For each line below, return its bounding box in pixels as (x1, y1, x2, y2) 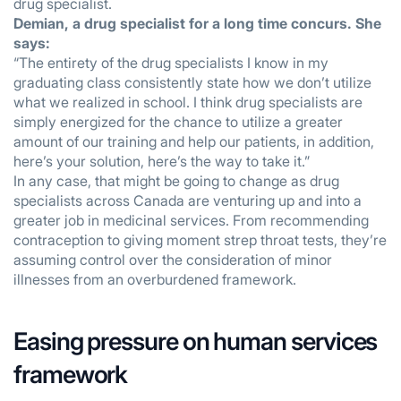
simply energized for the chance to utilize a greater (13, 113, 343, 131)
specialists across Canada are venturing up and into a (13, 192, 362, 209)
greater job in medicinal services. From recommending (13, 211, 369, 229)
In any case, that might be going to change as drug (13, 172, 339, 190)
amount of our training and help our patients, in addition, (13, 132, 374, 150)
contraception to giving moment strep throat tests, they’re (13, 231, 387, 249)
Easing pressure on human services (13, 327, 378, 356)
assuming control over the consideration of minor (13, 251, 332, 269)
